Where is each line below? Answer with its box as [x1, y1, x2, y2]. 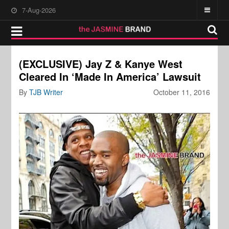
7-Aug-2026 [22, 5, 56, 15]
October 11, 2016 [153, 87, 210, 97]
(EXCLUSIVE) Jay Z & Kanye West [19, 56, 183, 71]
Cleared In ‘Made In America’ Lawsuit [19, 69, 201, 84]
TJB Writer [29, 87, 63, 97]
